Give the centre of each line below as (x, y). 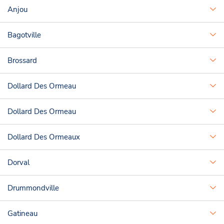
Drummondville (33, 188)
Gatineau (22, 213)
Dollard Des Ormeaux (44, 137)
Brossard (22, 60)
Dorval (18, 162)
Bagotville (24, 35)
